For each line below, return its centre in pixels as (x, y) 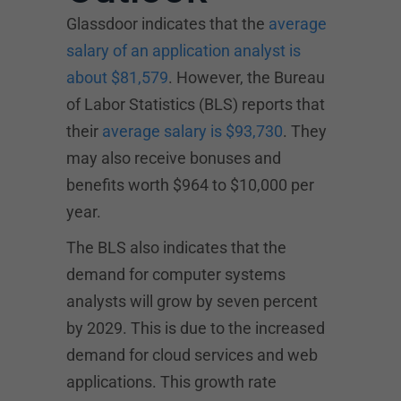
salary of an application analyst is (183, 50)
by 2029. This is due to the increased (196, 328)
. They (305, 131)
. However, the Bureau (247, 77)
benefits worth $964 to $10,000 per (190, 184)
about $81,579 (117, 77)
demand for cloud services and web (192, 354)
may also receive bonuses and (174, 158)
